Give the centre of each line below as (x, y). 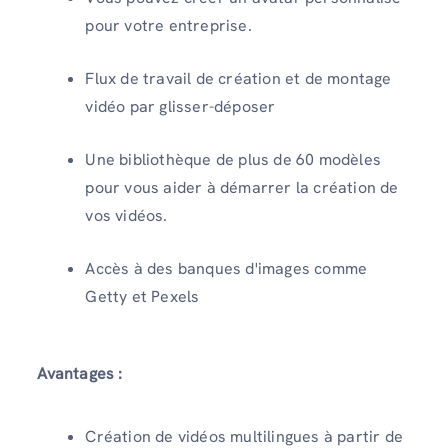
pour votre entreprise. (168, 25)
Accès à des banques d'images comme (226, 268)
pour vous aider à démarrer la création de (242, 187)
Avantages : (80, 373)
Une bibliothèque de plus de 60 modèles (233, 159)
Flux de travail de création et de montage (238, 78)
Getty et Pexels (142, 296)
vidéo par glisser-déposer (180, 106)
